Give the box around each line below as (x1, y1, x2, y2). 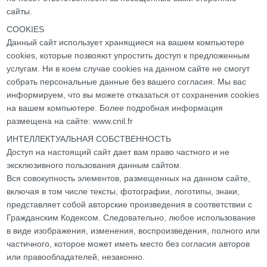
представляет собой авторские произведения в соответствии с (7, 200, 253, 209)
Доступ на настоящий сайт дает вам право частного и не (7, 147, 230, 157)
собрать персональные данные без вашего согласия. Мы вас (7, 77, 247, 86)
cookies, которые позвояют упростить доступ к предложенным (7, 51, 250, 60)
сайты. (7, 7, 33, 16)
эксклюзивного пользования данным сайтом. (7, 160, 182, 170)
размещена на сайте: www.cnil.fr (7, 116, 133, 126)
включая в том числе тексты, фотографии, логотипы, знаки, (7, 187, 240, 196)
